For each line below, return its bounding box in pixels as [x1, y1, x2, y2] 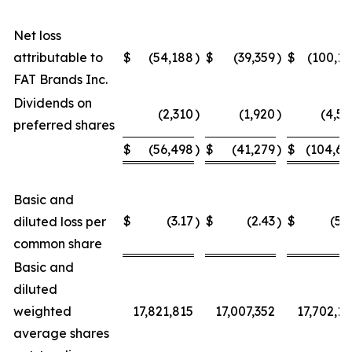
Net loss [13, 27, 61, 43]
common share [13, 235, 102, 251]
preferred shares [13, 116, 115, 133]
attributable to [13, 49, 103, 65]
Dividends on [13, 94, 92, 111]
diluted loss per [13, 213, 106, 229]
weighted [13, 302, 71, 319]
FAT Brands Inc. [13, 71, 108, 87]
